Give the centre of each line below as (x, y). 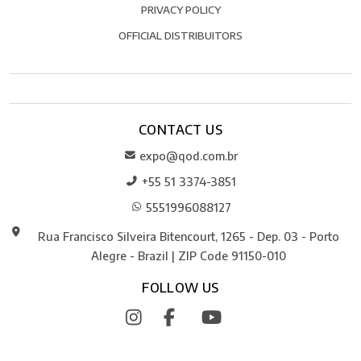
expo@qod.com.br (189, 156)
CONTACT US (180, 130)
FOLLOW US (180, 288)
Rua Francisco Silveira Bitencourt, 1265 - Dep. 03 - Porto (189, 236)
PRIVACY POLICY (180, 9)
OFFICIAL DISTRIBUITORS (180, 35)
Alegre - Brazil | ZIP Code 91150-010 (189, 255)
